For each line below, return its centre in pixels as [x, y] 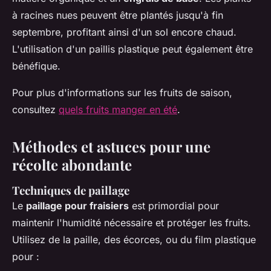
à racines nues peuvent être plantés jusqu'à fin [118, 15]
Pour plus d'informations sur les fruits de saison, [122, 93]
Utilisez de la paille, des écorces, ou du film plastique [134, 240]
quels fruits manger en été [118, 109]
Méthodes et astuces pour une [111, 146]
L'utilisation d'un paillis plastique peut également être [132, 49]
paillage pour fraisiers [77, 206]
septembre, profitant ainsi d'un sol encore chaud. [124, 32]
